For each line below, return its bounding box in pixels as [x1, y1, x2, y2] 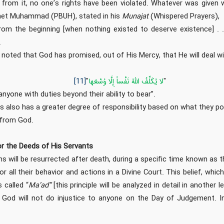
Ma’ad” [28, 180, 53, 191]
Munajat [122, 11, 151, 22]
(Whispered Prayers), [150, 11, 220, 22]
